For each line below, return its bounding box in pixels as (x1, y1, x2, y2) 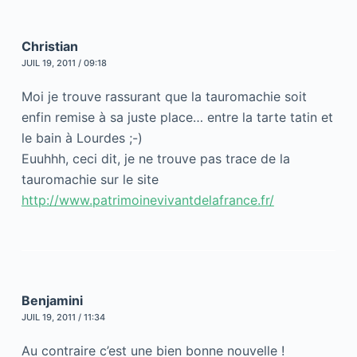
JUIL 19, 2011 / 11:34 (21, 311, 105, 323)
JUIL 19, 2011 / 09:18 (21, 57, 107, 69)
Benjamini (21, 292, 83, 308)
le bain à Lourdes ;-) (21, 129, 143, 146)
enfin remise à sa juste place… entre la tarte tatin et (21, 108, 333, 125)
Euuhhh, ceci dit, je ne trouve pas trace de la (21, 150, 290, 167)
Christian (21, 37, 78, 54)
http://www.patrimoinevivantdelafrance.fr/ (21, 191, 274, 208)
